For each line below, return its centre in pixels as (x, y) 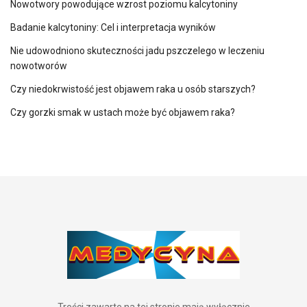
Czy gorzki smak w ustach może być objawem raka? (123, 112)
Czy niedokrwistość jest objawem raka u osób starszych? (133, 89)
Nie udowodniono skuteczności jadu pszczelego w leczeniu (137, 50)
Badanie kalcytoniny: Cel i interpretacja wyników (113, 27)
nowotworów (39, 65)
